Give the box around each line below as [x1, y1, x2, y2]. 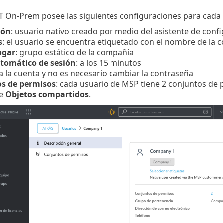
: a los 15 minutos [75, 57, 141, 69]
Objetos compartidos [5, 89, 89, 100]
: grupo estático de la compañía [15, 47, 134, 58]
